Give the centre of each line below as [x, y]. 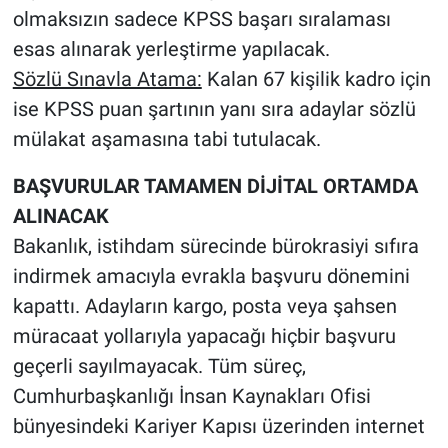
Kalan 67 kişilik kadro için [316, 79]
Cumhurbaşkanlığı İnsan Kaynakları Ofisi [191, 396]
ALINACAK [60, 216]
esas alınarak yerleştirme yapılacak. [171, 49]
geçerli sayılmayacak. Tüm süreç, [159, 366]
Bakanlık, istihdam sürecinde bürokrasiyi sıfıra [215, 246]
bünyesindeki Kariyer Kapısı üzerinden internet [218, 426]
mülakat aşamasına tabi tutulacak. [166, 139]
